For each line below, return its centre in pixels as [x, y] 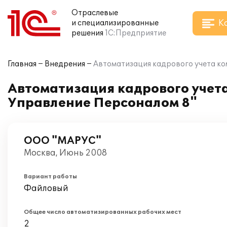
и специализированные [115, 23]
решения [87, 33]
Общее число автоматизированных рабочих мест [103, 212]
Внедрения [65, 64]
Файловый [46, 188]
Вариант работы [50, 177]
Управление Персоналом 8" [102, 103]
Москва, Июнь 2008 [65, 153]
